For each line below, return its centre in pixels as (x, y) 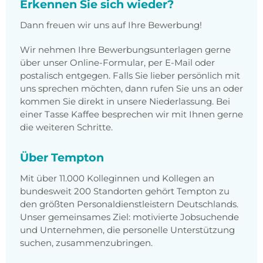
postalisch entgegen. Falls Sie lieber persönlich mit (130, 76)
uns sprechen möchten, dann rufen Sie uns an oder (131, 89)
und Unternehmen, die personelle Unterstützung (127, 230)
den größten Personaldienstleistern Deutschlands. (129, 204)
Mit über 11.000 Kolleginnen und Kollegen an (117, 178)
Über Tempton (62, 158)
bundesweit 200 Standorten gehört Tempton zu (125, 191)
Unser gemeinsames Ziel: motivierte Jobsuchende (129, 217)
